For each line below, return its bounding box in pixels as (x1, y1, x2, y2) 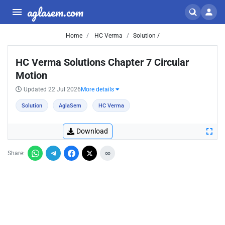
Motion (16, 69, 47, 81)
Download (76, 127, 108, 135)
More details (81, 86, 116, 93)
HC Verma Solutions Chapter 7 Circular (16, 56, 189, 68)
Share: (8, 150, 25, 157)
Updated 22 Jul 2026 (24, 86, 81, 93)
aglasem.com (27, 2, 83, 22)
